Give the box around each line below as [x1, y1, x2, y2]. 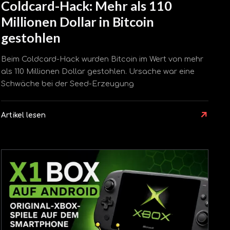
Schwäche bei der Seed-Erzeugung [1, 80, 134, 88]
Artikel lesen [1, 111, 46, 120]
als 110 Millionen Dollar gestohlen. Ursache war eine [1, 67, 195, 76]
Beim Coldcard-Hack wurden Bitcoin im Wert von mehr [1, 55, 203, 64]
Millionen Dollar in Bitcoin [1, 13, 154, 29]
